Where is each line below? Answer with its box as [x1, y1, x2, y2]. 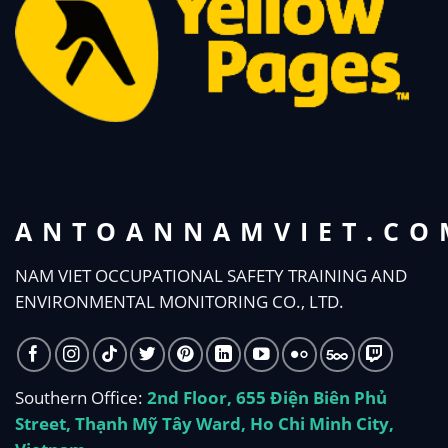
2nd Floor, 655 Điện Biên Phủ [147, 386, 387, 410]
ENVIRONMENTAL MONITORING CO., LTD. [15, 290, 344, 314]
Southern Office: [15, 386, 147, 410]
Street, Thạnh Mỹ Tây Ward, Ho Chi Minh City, [15, 412, 394, 436]
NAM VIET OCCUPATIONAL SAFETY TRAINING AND [15, 264, 407, 288]
